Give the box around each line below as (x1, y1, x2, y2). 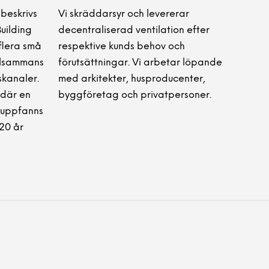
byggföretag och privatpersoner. (58, 89, 211, 100)
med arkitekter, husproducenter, (58, 73, 205, 84)
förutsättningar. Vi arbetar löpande (58, 57, 222, 68)
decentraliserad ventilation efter (58, 25, 210, 35)
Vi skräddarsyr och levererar (58, 8, 189, 19)
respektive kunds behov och (58, 41, 185, 52)
